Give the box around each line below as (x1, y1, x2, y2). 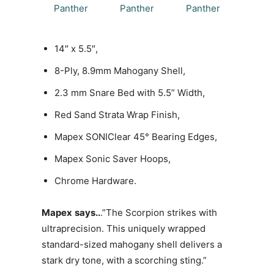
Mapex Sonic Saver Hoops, (54, 153, 171, 165)
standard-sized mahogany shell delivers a (42, 239, 222, 251)
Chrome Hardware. (54, 175, 136, 187)
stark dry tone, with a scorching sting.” (42, 254, 207, 267)
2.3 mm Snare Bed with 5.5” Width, (54, 87, 205, 99)
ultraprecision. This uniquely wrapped (42, 223, 206, 235)
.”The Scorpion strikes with (100, 207, 217, 219)
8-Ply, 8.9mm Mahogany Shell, (54, 65, 185, 77)
